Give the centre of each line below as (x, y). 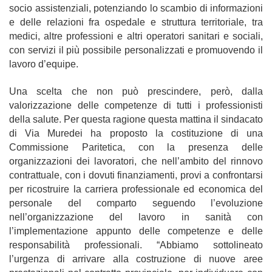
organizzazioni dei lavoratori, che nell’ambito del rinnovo (136, 161)
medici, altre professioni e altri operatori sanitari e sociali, (136, 36)
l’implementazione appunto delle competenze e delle (136, 231)
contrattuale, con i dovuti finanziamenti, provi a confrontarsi (136, 175)
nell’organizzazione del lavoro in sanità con (136, 217)
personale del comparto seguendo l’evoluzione (136, 203)
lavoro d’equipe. (44, 64)
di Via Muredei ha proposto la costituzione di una (136, 133)
